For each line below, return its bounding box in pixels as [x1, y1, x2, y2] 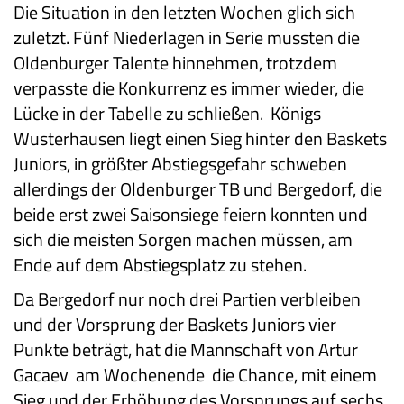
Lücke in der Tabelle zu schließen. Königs [14, 99, 321, 128]
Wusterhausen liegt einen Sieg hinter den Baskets [14, 124, 387, 153]
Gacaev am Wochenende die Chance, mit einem [14, 361, 377, 390]
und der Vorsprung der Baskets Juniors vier [14, 310, 336, 339]
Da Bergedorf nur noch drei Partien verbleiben [14, 285, 361, 314]
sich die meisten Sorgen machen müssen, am [14, 225, 353, 254]
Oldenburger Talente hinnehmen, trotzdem [14, 49, 337, 78]
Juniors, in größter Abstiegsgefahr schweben [14, 150, 347, 179]
